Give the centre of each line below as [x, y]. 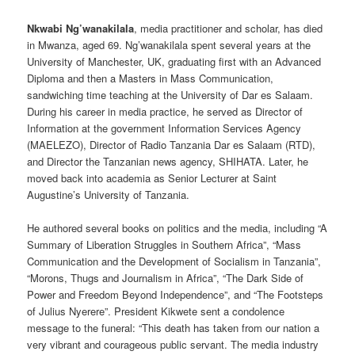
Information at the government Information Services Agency [164, 128]
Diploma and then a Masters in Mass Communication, [151, 78]
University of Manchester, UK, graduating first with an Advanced [174, 61]
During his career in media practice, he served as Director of [165, 111]
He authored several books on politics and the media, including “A [177, 227]
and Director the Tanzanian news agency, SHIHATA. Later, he [168, 161]
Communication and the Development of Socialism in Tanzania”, [174, 261]
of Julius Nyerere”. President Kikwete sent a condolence [156, 311]
